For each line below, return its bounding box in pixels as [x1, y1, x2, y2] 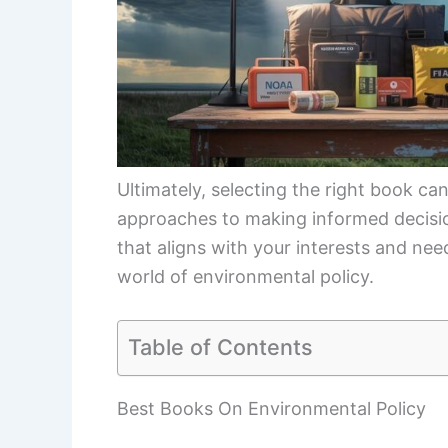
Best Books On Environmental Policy [117, 397, 426, 419]
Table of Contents [128, 333, 313, 360]
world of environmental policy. [117, 265, 374, 287]
